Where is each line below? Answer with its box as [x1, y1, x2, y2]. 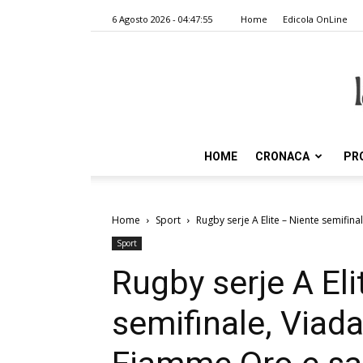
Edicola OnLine [283, 13, 348, 25]
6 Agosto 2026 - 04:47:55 [112, 13, 212, 25]
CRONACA [255, 150, 310, 163]
